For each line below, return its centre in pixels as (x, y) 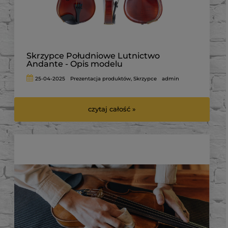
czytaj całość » (112, 109)
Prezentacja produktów (101, 78)
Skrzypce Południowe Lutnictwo (93, 55)
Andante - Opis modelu (75, 64)
